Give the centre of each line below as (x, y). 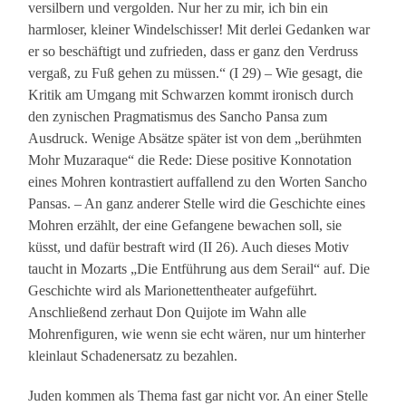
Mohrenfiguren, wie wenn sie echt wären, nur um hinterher (197, 334)
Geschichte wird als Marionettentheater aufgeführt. (173, 291)
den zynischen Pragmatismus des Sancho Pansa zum (178, 117)
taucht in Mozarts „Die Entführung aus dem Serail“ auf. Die (199, 269)
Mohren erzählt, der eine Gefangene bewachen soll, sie (185, 226)
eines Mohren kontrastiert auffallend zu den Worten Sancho (198, 182)
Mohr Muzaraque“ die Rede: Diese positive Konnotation (190, 160)
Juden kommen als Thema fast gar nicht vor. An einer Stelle (198, 396)
